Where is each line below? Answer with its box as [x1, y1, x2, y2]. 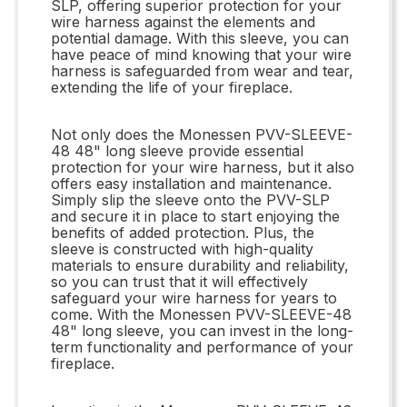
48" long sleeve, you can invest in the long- [51, 321, 353, 340]
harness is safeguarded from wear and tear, [51, 61, 353, 80]
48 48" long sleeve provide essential [51, 141, 303, 160]
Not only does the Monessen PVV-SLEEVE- [51, 124, 352, 144]
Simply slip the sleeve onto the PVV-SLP [51, 190, 330, 209]
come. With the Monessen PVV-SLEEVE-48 [51, 304, 352, 323]
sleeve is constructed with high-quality [51, 239, 313, 258]
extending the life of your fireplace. [51, 77, 293, 96]
